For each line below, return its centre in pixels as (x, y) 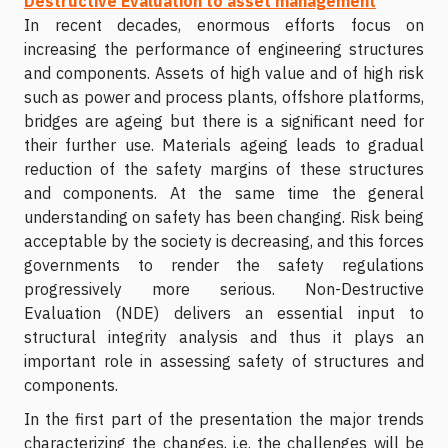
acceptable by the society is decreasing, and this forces (224, 240)
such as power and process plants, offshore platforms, (224, 96)
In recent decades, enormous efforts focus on (224, 24)
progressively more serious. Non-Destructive (224, 288)
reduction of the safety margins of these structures (224, 168)
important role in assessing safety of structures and (224, 360)
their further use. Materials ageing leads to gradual (224, 144)
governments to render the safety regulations (224, 264)
